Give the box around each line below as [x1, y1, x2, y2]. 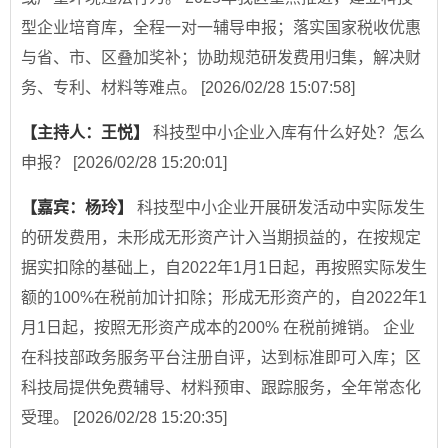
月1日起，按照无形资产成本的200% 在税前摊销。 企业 [21, 319, 415, 337]
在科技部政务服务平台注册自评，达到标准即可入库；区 [21, 349, 421, 367]
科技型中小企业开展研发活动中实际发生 [137, 199, 425, 217]
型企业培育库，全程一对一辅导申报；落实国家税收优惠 [21, 19, 421, 37]
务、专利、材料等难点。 [21, 79, 201, 97]
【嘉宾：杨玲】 [21, 199, 137, 217]
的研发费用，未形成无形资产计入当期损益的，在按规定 [21, 229, 421, 247]
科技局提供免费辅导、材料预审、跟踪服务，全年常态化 [21, 379, 421, 397]
